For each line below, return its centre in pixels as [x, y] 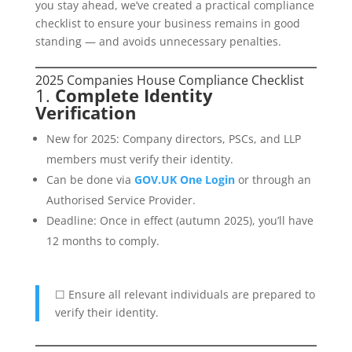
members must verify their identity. [139, 159]
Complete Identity [134, 95]
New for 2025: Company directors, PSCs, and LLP [173, 139]
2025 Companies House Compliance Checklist [169, 80]
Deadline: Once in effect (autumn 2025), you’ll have [180, 220]
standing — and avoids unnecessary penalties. [158, 41]
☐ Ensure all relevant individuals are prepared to [185, 294]
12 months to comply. [103, 241]
